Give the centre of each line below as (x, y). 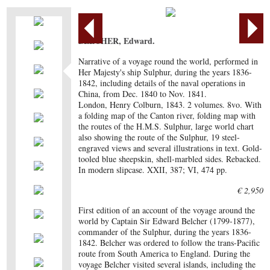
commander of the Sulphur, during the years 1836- (165, 232)
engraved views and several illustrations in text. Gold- (171, 148)
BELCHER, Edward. (117, 41)
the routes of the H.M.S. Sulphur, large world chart (166, 126)
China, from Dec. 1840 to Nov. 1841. (143, 94)
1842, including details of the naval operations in (162, 83)
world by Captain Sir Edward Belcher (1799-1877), (167, 221)
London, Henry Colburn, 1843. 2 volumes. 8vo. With (170, 105)
